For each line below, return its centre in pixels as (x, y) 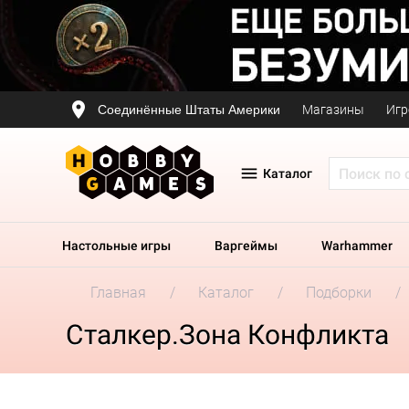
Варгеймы (246, 246)
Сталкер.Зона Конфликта (227, 335)
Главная (118, 293)
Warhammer (357, 246)
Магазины (333, 110)
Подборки (339, 293)
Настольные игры (116, 246)
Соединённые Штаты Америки (189, 109)
